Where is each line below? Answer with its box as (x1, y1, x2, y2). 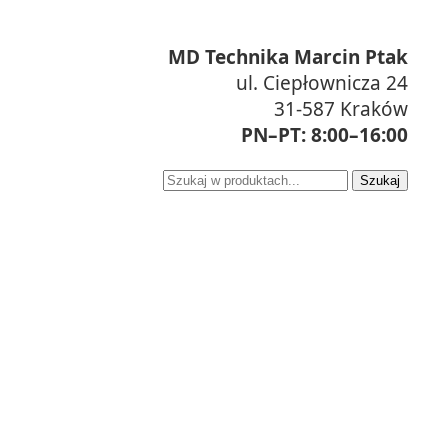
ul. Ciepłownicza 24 (235, 70, 408, 96)
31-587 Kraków (273, 96, 408, 122)
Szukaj (359, 172, 400, 188)
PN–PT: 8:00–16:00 (240, 122, 408, 148)
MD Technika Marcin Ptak (167, 44, 408, 70)
